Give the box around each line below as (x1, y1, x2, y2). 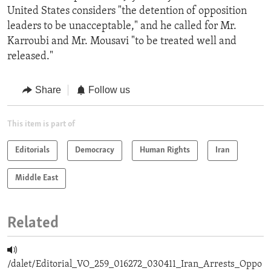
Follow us (88, 85, 130, 96)
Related (7, 215, 59, 232)
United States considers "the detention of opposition (7, 5, 247, 18)
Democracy (75, 145, 114, 155)
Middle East (15, 173, 58, 183)
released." (7, 51, 53, 63)
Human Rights (140, 145, 190, 155)
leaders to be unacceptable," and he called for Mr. (7, 21, 237, 33)
